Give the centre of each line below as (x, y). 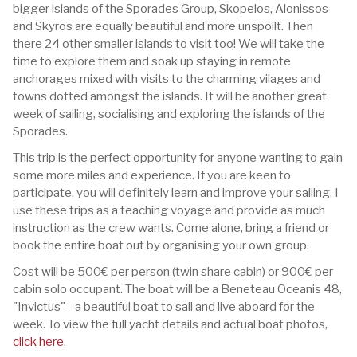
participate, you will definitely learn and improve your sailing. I (176, 193)
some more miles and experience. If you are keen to (152, 175)
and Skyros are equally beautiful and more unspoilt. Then (163, 26)
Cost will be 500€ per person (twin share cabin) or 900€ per (173, 272)
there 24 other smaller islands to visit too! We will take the (169, 44)
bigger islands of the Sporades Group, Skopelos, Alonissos (171, 9)
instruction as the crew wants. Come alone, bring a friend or (171, 228)
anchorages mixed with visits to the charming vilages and (167, 79)
